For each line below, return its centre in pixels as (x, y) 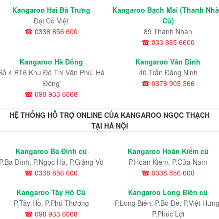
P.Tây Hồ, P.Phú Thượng (51, 203)
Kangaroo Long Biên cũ (168, 192)
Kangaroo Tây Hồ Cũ (51, 192)
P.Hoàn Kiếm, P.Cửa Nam (168, 162)
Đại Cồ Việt (51, 21)
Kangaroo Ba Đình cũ (51, 151)
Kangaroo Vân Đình (168, 62)
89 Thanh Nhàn (168, 32)
